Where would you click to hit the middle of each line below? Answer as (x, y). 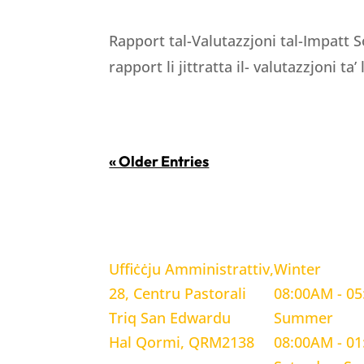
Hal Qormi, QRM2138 (182, 342)
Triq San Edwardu (170, 318)
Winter (298, 269)
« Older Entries (159, 161)
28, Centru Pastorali (178, 294)
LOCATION (146, 230)
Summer (304, 318)
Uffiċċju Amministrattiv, (192, 269)
